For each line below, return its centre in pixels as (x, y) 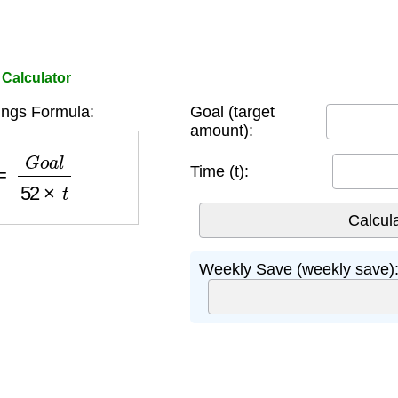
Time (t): (219, 171)
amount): (222, 131)
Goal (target (232, 112)
